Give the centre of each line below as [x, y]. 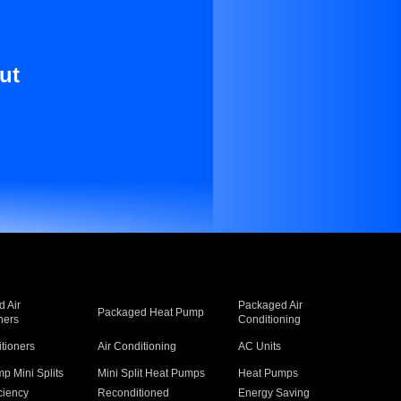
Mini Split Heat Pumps [151, 373]
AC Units [260, 346]
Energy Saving [274, 393]
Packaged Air [271, 305]
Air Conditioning [137, 346]
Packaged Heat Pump [150, 312]
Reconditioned [133, 393]
